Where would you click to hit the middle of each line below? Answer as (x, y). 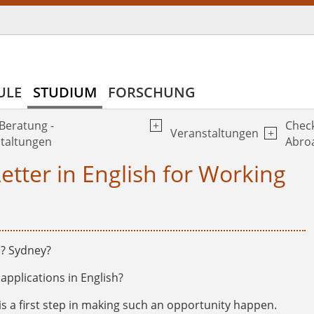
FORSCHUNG (152, 92)
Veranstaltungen (215, 134)
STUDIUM (65, 92)
